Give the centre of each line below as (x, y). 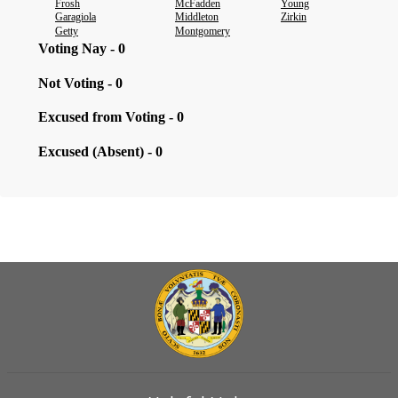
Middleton (197, 17)
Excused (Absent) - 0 (100, 151)
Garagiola (76, 17)
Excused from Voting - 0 (111, 117)
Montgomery (203, 31)
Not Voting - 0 (80, 83)
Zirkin (294, 17)
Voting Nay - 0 (82, 48)
